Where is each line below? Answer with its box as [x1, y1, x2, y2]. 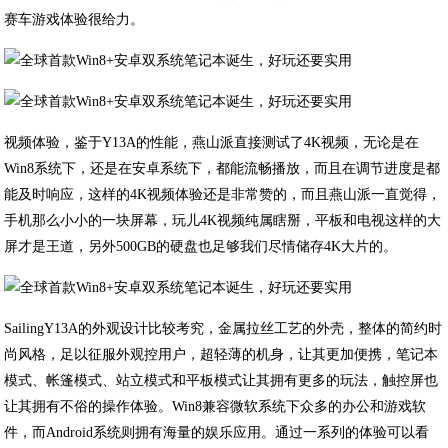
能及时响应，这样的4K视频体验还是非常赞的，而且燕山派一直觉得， [4, 187, 442, 202]
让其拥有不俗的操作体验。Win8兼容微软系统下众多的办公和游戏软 [4, 399, 427, 414]
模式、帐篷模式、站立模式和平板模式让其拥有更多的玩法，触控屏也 [4, 373, 439, 388]
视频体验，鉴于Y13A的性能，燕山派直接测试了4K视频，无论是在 [4, 135, 420, 150]
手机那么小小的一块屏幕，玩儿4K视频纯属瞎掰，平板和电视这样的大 [4, 213, 442, 228]
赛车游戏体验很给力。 [4, 12, 145, 27]
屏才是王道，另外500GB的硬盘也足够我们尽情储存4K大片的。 [4, 239, 398, 254]
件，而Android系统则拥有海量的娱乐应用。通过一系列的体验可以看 [4, 425, 430, 440]
